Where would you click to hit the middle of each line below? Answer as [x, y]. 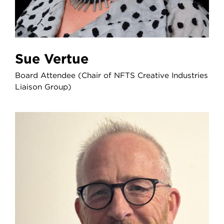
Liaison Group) [43, 87]
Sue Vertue [66, 59]
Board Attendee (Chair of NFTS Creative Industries [111, 75]
